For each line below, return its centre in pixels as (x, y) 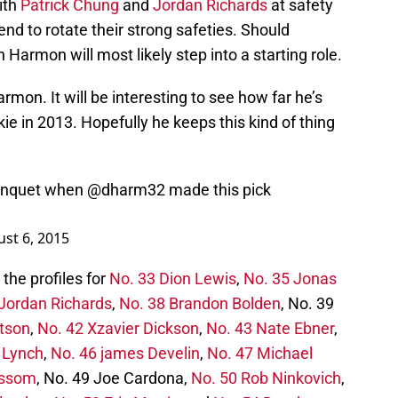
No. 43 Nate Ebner (270, 329)
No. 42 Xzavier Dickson (118, 329)
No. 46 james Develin (125, 354)
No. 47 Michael (260, 354)
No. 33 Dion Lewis (173, 279)
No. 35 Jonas (290, 279)
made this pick (218, 190)
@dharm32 (126, 190)
